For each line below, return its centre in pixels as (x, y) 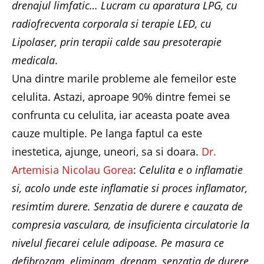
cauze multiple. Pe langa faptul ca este (107, 133)
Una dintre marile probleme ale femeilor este (124, 78)
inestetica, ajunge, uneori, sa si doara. (107, 151)
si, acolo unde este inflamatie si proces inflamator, (130, 188)
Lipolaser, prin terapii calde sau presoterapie (117, 42)
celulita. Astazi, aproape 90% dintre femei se (121, 96)
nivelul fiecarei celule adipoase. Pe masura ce (118, 242)
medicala (33, 60)
